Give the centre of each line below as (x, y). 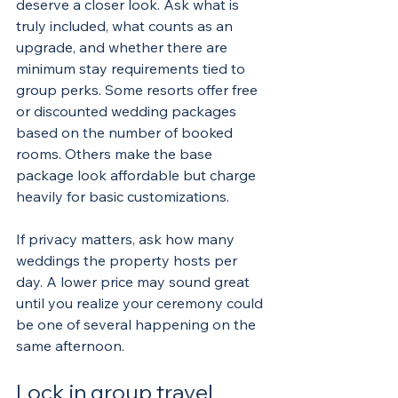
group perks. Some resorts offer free (139, 90)
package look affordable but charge (138, 175)
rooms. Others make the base (116, 154)
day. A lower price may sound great (135, 282)
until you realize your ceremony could (141, 303)
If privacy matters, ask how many (127, 239)
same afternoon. (70, 346)
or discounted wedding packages (128, 111)
